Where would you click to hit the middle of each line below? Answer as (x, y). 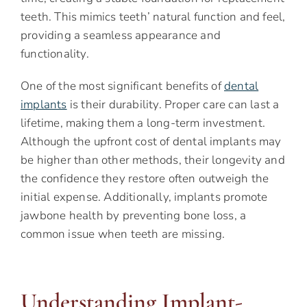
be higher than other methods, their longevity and (153, 160)
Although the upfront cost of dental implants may (151, 142)
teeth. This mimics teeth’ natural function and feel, (153, 17)
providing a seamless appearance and (121, 36)
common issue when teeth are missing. (123, 234)
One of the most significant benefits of (122, 86)
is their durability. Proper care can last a (173, 105)
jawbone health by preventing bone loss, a (134, 216)
